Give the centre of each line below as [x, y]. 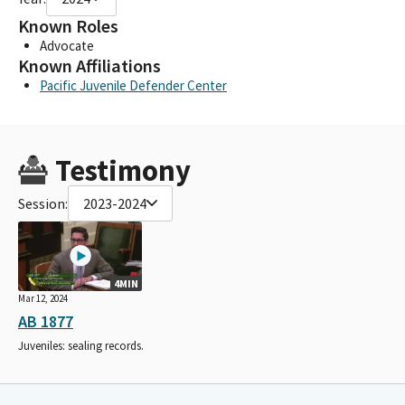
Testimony [122, 170]
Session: [43, 203]
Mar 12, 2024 [43, 298]
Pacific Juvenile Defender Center [133, 85]
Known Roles [68, 26]
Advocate [67, 45]
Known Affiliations [89, 66]
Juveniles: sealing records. [81, 345]
